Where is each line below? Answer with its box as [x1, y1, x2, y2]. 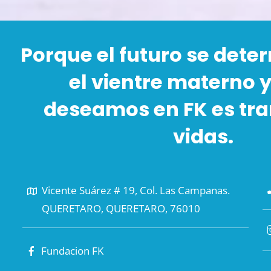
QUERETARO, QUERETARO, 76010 [41, 201, 200, 215]
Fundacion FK [41, 244, 103, 258]
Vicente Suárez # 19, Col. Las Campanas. [41, 183, 230, 197]
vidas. [173, 122, 233, 150]
